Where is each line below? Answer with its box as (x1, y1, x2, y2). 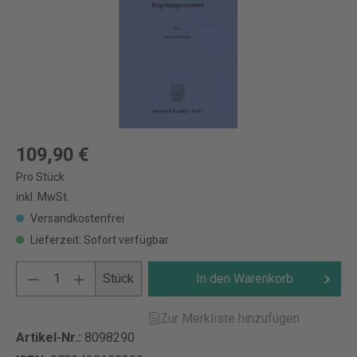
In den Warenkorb (196, 271, 294, 286)
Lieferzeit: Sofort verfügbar (28, 233, 169, 246)
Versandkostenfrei (28, 212, 124, 225)
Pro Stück (16, 171, 65, 183)
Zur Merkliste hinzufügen (160, 311, 300, 326)
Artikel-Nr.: (16, 330, 84, 345)
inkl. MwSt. (16, 190, 69, 203)
